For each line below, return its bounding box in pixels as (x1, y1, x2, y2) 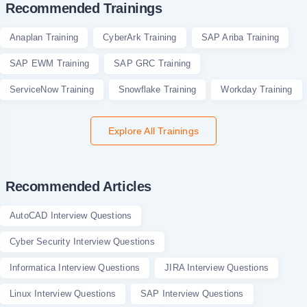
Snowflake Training (118, 84, 197, 95)
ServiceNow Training (10, 84, 94, 95)
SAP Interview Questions (140, 288, 244, 299)
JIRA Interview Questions (164, 262, 269, 273)
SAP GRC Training (114, 58, 191, 69)
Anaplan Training (10, 32, 79, 42)
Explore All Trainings (108, 125, 199, 136)
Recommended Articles (5, 178, 151, 194)
